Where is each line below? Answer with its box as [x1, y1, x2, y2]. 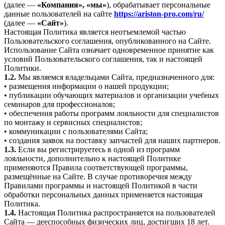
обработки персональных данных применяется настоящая [4, 190, 202, 199]
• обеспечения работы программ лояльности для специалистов [4, 109, 219, 118]
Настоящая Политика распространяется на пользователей [16, 208, 215, 217]
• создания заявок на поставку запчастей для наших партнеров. [4, 136, 220, 145]
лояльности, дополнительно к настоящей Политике [4, 154, 181, 163]
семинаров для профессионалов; [4, 100, 115, 109]
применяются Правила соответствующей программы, [4, 163, 188, 172]
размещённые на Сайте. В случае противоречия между [4, 172, 192, 181]
